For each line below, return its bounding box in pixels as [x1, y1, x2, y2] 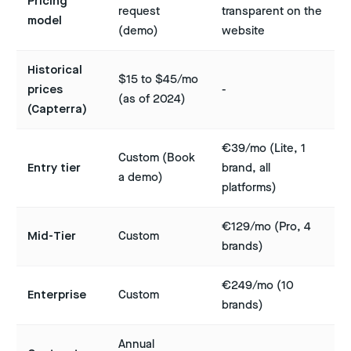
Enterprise [27, 288, 86, 303]
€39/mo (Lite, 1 [222, 141, 306, 157]
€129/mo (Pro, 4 [222, 219, 311, 235]
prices [27, 82, 63, 98]
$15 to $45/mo [118, 72, 198, 88]
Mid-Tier [27, 229, 76, 244]
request [118, 4, 160, 20]
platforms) [222, 180, 277, 196]
